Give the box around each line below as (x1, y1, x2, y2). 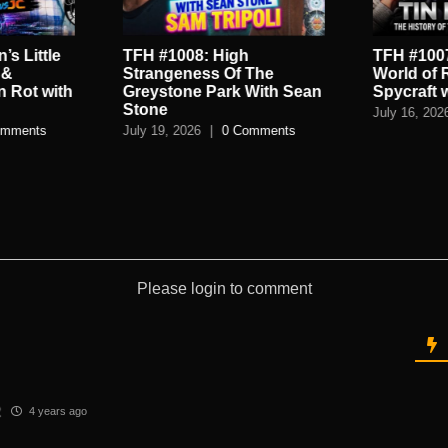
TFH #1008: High (123, 47, 250, 65)
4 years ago (25, 404, 87, 417)
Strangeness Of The (123, 65, 275, 83)
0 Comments (222, 123, 297, 139)
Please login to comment (136, 280, 312, 297)
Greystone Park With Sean (123, 83, 323, 101)
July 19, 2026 (123, 123, 202, 139)
